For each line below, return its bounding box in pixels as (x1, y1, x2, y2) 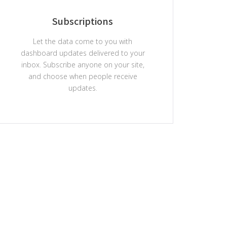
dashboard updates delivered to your (20, 48, 145, 58)
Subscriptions (52, 14, 113, 27)
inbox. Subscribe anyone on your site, (21, 60, 144, 69)
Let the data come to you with (33, 36, 133, 46)
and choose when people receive (28, 71, 137, 81)
